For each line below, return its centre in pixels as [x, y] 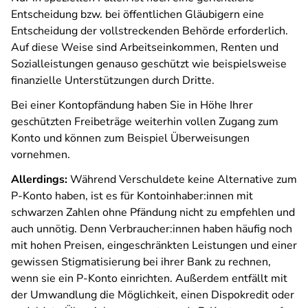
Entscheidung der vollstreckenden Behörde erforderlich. [150, 31]
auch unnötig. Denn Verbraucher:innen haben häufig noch [152, 229]
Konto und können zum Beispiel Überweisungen [130, 138]
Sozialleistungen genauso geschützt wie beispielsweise [149, 64]
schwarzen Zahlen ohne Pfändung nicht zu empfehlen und [153, 212]
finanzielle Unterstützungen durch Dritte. [113, 80]
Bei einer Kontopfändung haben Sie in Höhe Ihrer [132, 105]
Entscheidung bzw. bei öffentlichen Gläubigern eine [137, 14]
